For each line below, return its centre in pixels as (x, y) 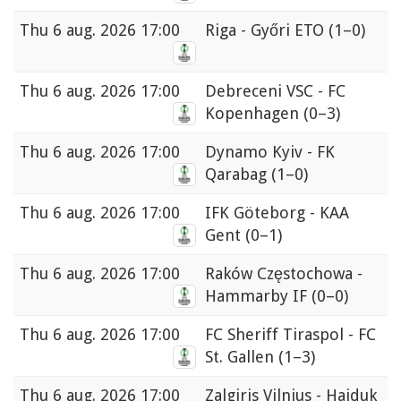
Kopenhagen (254, 114)
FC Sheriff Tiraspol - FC (290, 335)
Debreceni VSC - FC (275, 91)
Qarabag (238, 175)
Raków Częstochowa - (284, 274)
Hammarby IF (258, 296)
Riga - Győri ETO (267, 30)
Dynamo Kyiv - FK (270, 152)
